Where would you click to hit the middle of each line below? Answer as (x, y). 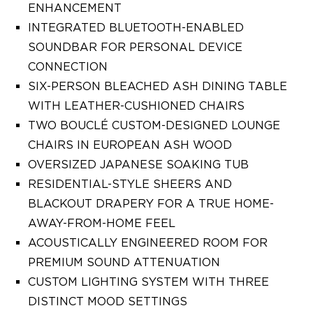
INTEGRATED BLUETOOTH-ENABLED (136, 28)
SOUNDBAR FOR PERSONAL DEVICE (135, 47)
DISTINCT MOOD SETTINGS (108, 301)
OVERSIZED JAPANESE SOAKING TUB (138, 165)
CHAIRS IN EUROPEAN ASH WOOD (130, 145)
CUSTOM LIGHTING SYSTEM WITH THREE (148, 282)
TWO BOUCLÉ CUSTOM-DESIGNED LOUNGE (154, 125)
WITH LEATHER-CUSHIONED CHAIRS (136, 106)
